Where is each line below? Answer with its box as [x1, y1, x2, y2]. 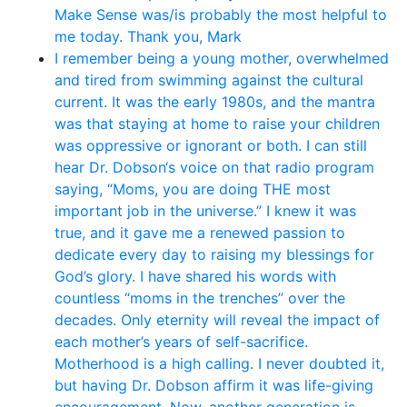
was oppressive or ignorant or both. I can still [55, 136, 367, 155]
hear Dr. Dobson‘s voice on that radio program [55, 158, 374, 177]
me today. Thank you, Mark [55, 27, 242, 46]
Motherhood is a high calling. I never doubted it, [55, 354, 384, 373]
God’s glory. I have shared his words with [55, 267, 336, 286]
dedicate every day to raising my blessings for [55, 245, 374, 264]
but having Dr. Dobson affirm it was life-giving [55, 376, 373, 395]
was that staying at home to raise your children [55, 114, 380, 134]
